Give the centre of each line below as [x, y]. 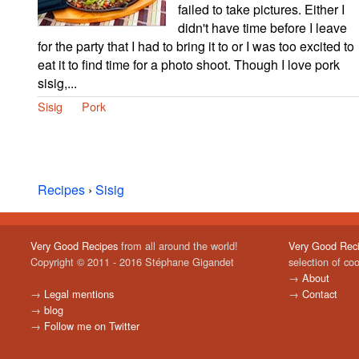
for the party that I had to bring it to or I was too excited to [196, 46]
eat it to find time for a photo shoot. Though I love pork [189, 64]
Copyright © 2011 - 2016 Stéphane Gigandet [132, 261]
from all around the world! [177, 245]
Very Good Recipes [74, 245]
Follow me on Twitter [91, 325]
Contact [319, 293]
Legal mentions [79, 293]
